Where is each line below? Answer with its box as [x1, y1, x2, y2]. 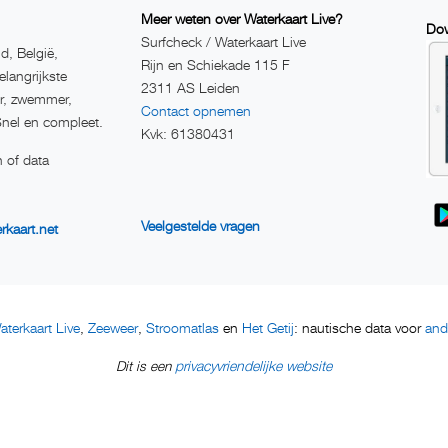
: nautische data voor [294, 320, 425, 337]
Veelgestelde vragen [141, 216, 260, 234]
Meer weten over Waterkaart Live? [141, 9, 343, 27]
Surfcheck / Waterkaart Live [141, 32, 306, 50]
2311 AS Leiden [141, 78, 240, 96]
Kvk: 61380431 [141, 124, 235, 142]
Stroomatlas [146, 319, 219, 337]
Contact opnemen [141, 101, 251, 119]
